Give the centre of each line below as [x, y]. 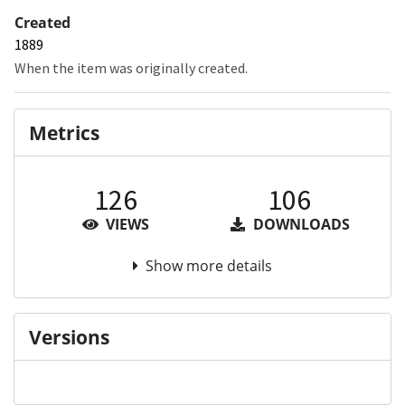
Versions [69, 337]
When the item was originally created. [131, 68]
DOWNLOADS [299, 225]
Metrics [64, 132]
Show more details [209, 266]
